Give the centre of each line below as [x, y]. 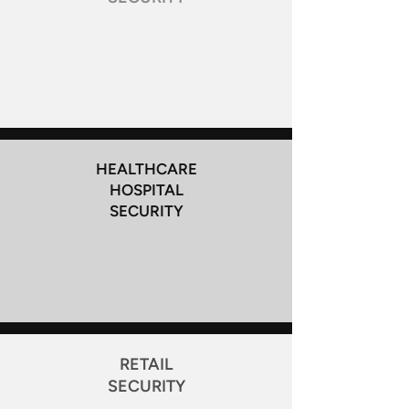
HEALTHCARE [146, 169]
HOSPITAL [146, 190]
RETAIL [146, 364]
